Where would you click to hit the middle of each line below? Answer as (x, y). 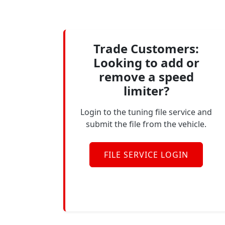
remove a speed (146, 77)
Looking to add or (146, 63)
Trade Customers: (146, 48)
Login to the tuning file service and (146, 112)
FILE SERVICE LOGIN (146, 155)
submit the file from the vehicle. (146, 124)
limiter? (146, 91)
